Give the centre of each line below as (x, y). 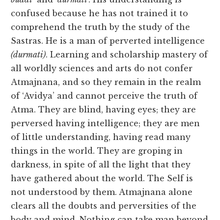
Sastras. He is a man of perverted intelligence (108, 41)
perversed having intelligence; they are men (106, 124)
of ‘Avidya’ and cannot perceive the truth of (104, 96)
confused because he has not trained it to (100, 14)
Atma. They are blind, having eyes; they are (104, 110)
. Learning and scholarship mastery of (127, 55)
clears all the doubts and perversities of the (104, 206)
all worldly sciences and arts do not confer (102, 69)
